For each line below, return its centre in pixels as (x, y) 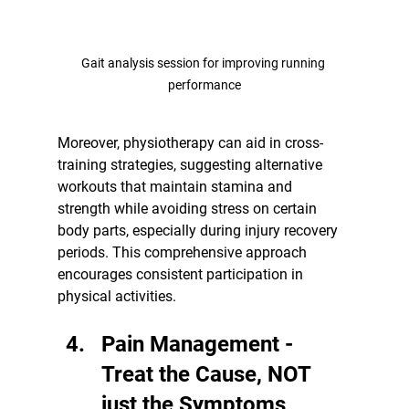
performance (204, 84)
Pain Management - (199, 344)
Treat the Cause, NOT (208, 374)
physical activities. (116, 296)
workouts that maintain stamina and (176, 186)
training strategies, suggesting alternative (191, 164)
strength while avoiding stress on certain (189, 208)
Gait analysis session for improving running (204, 63)
